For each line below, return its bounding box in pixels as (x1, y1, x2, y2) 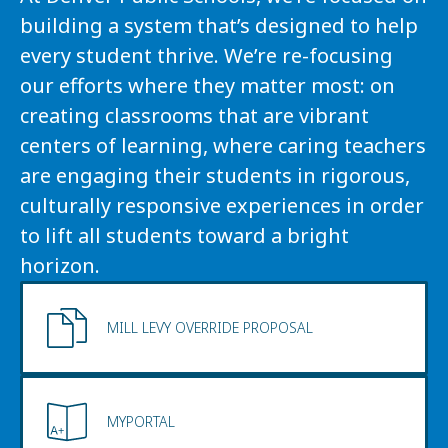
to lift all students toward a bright (20, 222, 349, 250)
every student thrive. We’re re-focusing (20, 42, 393, 70)
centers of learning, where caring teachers (20, 132, 426, 160)
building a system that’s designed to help (20, 12, 418, 40)
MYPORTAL (107, 412, 175, 432)
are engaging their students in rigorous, (20, 162, 410, 190)
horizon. (20, 252, 100, 280)
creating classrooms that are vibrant (20, 102, 369, 130)
